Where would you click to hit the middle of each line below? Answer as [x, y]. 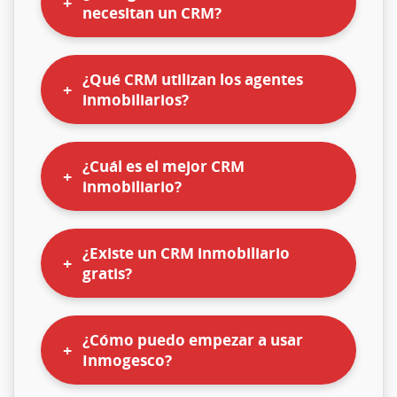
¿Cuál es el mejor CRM [163, 166]
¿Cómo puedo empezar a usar [193, 339]
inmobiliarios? [136, 99]
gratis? [107, 273]
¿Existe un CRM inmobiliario [186, 253]
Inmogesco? [127, 360]
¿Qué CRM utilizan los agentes [193, 79]
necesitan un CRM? [152, 12]
